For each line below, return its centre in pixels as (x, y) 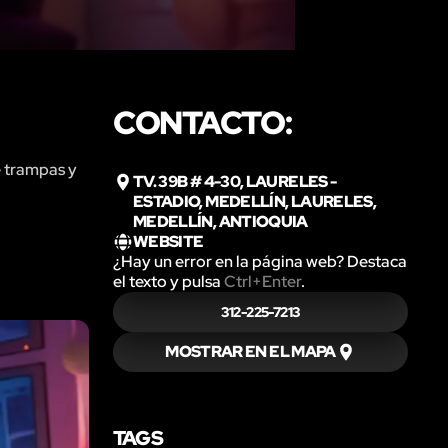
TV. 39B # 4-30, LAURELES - (234, 181)
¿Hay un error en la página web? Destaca (259, 261)
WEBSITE (168, 241)
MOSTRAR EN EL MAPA (250, 351)
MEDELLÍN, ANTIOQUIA (220, 221)
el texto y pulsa (168, 281)
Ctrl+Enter (262, 281)
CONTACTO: (202, 122)
